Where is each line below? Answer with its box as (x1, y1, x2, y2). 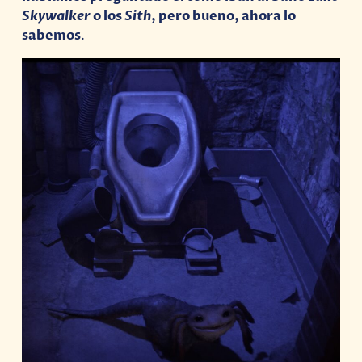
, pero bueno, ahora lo (151, 6, 297, 25)
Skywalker (22, 6, 94, 25)
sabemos (22, 26, 82, 44)
